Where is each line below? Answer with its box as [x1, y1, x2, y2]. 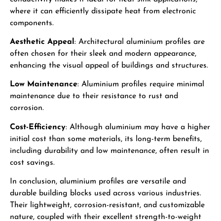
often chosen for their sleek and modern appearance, [10, 50, 196, 58]
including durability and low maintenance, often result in [10, 147, 209, 155]
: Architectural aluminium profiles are [74, 38, 205, 46]
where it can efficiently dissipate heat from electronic [10, 7, 196, 15]
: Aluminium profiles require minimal [77, 80, 204, 89]
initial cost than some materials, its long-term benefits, [10, 135, 202, 143]
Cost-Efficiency [10, 123, 66, 131]
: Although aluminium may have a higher [66, 123, 210, 131]
